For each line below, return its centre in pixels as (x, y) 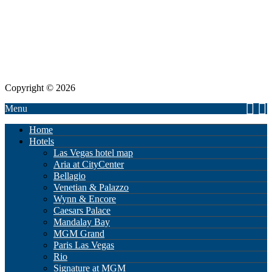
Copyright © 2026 (40, 88)
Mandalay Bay (82, 222)
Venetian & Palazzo (91, 188)
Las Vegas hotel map (93, 153)
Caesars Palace (82, 211)
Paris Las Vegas (84, 245)
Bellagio (70, 176)
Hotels (42, 141)
